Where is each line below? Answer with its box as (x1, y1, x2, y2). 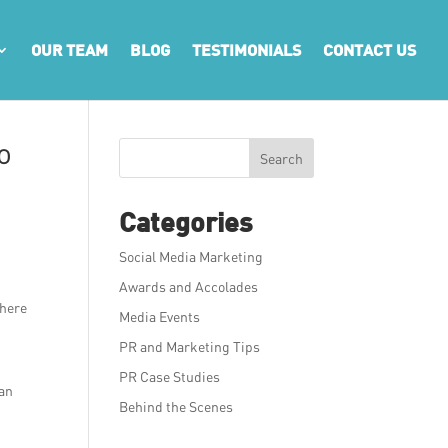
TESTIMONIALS (192, 40, 301, 59)
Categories (119, 205, 254, 238)
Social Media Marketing (119, 248, 264, 265)
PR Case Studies (119, 368, 221, 385)
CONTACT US (323, 40, 416, 59)
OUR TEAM (31, 40, 108, 59)
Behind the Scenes (119, 398, 234, 415)
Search (259, 149, 303, 167)
